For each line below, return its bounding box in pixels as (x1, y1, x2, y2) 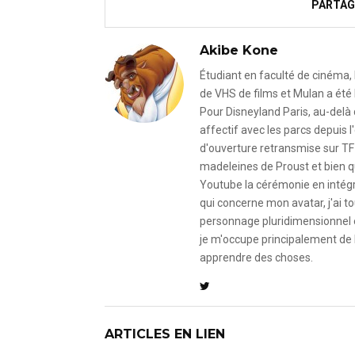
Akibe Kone (200, 43, 278, 58)
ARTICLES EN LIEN (105, 326, 225, 342)
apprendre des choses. (200, 251, 313, 264)
